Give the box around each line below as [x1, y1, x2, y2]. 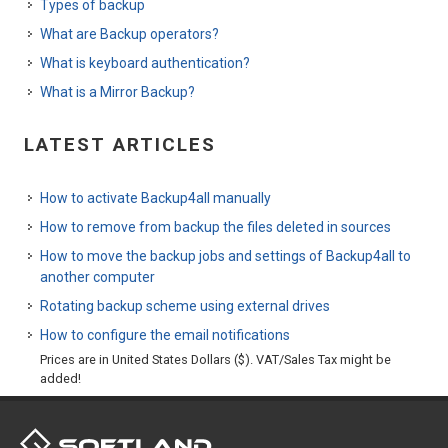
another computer [40, 269, 155, 286]
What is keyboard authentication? [40, 55, 250, 72]
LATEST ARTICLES [24, 133, 216, 157]
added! [40, 371, 81, 387]
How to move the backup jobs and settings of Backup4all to [40, 248, 411, 265]
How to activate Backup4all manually [40, 190, 271, 207]
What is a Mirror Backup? [40, 84, 195, 101]
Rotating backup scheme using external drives [40, 298, 330, 315]
